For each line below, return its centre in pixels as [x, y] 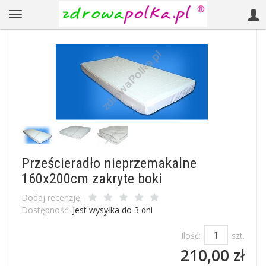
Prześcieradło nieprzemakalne [109, 163]
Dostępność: [46, 210]
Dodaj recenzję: [52, 197]
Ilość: [191, 235]
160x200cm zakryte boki [92, 178]
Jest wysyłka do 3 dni [113, 210]
